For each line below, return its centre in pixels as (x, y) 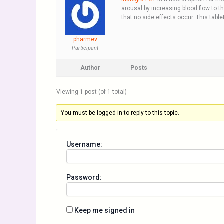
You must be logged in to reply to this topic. (120, 113)
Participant (85, 48)
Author (90, 68)
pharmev (85, 39)
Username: (84, 144)
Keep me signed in (105, 210)
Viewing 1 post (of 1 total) (92, 92)
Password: (84, 177)
